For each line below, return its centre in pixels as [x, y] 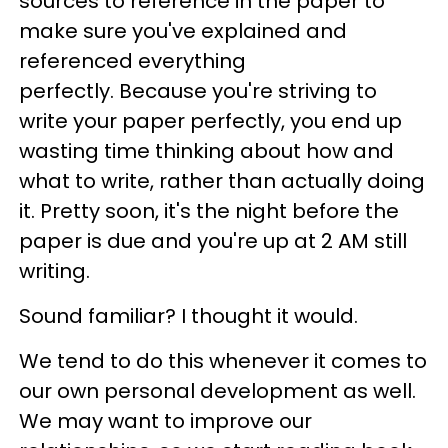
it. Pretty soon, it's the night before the [209, 210]
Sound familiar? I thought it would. [188, 315]
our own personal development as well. [217, 390]
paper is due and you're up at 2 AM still [213, 240]
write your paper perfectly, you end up [210, 120]
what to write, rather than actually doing [222, 180]
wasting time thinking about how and [206, 150]
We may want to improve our [165, 420]
